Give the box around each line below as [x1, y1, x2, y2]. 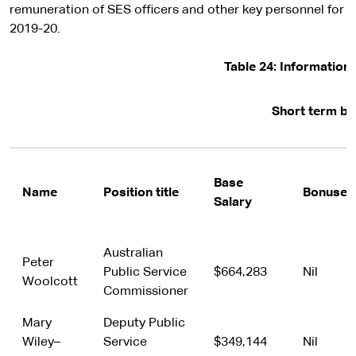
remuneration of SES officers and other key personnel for [10, 4, 344, 17]
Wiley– [22, 336, 60, 349]
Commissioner [103, 285, 188, 298]
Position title [103, 187, 179, 199]
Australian [103, 247, 163, 260]
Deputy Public [103, 317, 185, 330]
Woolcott [22, 276, 78, 288]
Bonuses [303, 187, 354, 199]
